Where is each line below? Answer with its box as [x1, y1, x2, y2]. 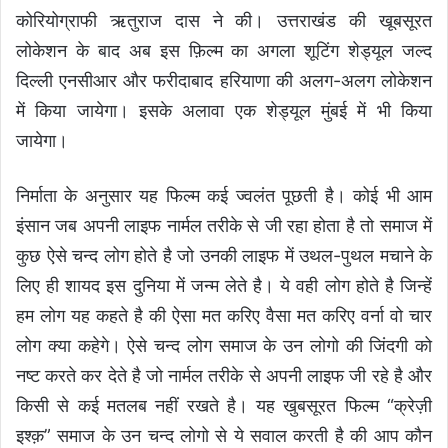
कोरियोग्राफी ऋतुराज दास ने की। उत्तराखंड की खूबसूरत [16, 10, 432, 32]
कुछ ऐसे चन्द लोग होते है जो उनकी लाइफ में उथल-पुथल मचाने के [16, 245, 432, 267]
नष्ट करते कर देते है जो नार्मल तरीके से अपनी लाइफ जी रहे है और [16, 365, 432, 387]
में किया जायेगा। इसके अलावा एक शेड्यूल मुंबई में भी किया [16, 100, 432, 122]
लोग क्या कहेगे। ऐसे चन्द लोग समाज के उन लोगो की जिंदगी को [16, 335, 432, 357]
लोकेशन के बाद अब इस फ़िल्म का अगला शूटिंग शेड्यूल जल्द [16, 40, 432, 62]
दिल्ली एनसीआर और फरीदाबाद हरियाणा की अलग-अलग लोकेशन [16, 70, 432, 92]
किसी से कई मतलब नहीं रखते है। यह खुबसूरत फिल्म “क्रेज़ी [16, 395, 432, 417]
